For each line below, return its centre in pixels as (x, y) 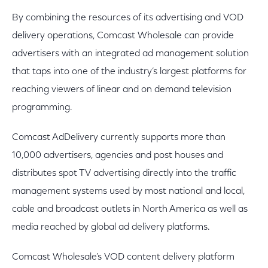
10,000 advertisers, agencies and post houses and (118, 156)
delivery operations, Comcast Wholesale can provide (123, 36)
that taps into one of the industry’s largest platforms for (129, 72)
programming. (42, 108)
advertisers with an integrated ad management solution (130, 54)
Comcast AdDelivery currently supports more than (119, 138)
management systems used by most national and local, (128, 191)
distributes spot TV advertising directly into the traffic (124, 173)
